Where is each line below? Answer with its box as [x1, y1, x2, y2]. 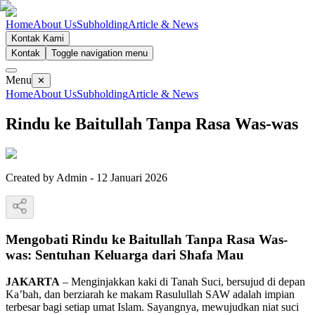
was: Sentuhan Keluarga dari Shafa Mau [6, 247, 244, 262]
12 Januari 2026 [96, 171, 167, 184]
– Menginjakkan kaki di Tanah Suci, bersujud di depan [60, 276, 305, 288]
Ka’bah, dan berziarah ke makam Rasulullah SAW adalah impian [6, 288, 295, 301]
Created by [6, 171, 56, 184]
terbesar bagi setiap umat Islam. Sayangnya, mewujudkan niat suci [6, 301, 299, 314]
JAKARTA [6, 276, 60, 288]
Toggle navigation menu [51, 48, 148, 58]
